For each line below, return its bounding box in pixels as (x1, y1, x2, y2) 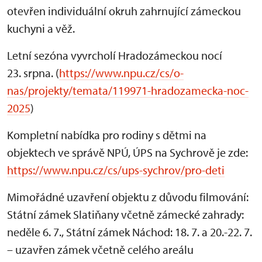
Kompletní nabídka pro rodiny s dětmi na (7, 127, 206, 142)
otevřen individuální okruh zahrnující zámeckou (7, 4, 241, 18)
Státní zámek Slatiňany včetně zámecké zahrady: (7, 207, 244, 222)
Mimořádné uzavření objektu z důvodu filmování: (7, 189, 249, 204)
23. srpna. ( (7, 65, 59, 80)
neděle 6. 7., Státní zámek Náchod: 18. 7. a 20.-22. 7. (7, 225, 252, 239)
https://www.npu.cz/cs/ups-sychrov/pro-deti (7, 163, 225, 177)
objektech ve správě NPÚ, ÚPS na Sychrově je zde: (7, 145, 248, 160)
